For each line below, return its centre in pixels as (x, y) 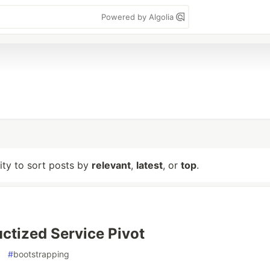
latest (149, 165)
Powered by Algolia (139, 17)
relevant (111, 165)
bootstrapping (41, 254)
